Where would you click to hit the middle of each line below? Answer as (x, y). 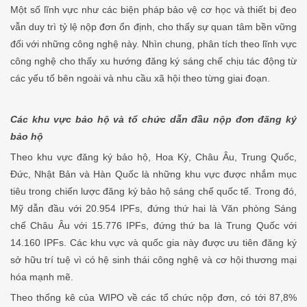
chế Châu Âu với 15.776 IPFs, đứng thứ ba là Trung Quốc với (153, 226)
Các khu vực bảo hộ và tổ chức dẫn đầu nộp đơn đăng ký (153, 120)
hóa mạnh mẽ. (42, 277)
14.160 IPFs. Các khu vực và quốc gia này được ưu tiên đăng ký (153, 243)
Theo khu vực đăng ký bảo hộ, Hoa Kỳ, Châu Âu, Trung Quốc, (153, 157)
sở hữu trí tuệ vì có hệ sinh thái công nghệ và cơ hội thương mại (153, 260)
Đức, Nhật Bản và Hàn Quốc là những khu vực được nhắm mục (153, 174)
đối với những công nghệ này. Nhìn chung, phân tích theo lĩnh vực (153, 44)
